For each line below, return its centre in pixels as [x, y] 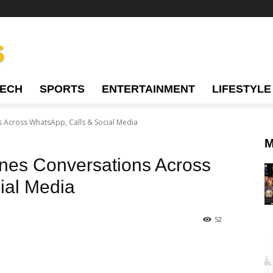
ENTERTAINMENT [148, 89]
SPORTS [62, 89]
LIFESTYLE [242, 89]
